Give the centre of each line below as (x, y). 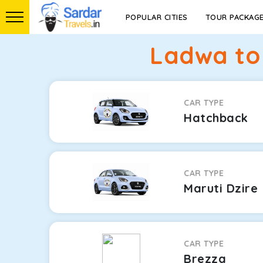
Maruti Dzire (221, 188)
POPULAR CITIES (156, 17)
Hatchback (216, 118)
